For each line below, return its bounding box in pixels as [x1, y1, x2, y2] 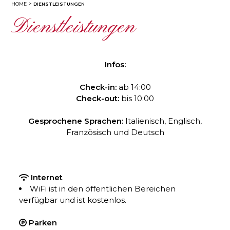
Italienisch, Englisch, [123, 116, 202, 126]
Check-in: [79, 82, 117, 92]
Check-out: [76, 93, 119, 103]
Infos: [104, 60, 126, 69]
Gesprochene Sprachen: [28, 116, 123, 126]
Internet [31, 172, 63, 182]
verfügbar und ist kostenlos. [19, 195, 127, 205]
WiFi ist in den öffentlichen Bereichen [30, 184, 176, 194]
